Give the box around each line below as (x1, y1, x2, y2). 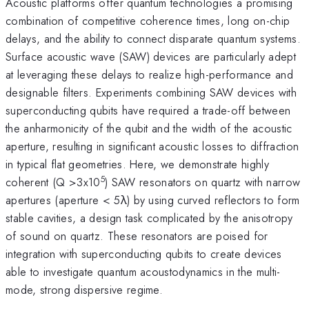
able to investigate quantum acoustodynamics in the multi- (6, 263, 281, 280)
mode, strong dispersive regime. (6, 281, 163, 298)
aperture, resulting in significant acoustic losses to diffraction (6, 137, 299, 154)
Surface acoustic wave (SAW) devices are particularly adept (6, 48, 296, 65)
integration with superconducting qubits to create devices (6, 245, 282, 262)
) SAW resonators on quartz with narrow (104, 173, 301, 190)
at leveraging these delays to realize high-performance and (6, 66, 293, 83)
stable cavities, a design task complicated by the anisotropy (6, 209, 293, 226)
